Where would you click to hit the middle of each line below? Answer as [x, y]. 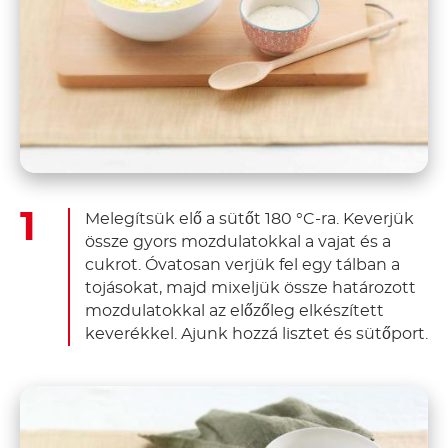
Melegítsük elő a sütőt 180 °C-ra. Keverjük [249, 218]
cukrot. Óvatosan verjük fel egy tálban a [242, 264]
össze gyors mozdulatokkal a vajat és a [238, 241]
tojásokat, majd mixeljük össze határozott [250, 287]
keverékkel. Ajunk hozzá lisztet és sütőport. [256, 333]
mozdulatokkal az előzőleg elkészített [234, 310]
